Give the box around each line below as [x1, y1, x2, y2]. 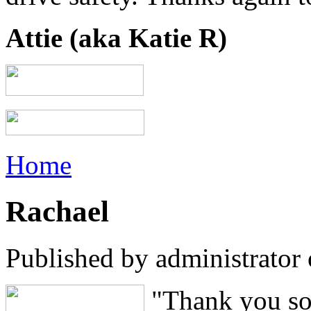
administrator [155, 243, 301, 274]
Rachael [6, 195, 109, 228]
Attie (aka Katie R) [6, 23, 227, 53]
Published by [6, 243, 155, 274]
